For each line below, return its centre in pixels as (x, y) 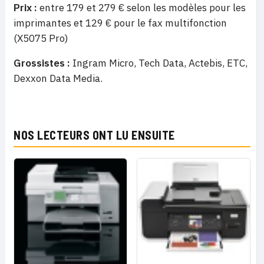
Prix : (27, 8)
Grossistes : (43, 63)
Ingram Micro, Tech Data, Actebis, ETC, (160, 63)
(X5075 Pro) (41, 38)
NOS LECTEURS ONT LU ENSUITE (94, 135)
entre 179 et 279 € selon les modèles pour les (143, 8)
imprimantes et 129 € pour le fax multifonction (121, 23)
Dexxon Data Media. (58, 78)
